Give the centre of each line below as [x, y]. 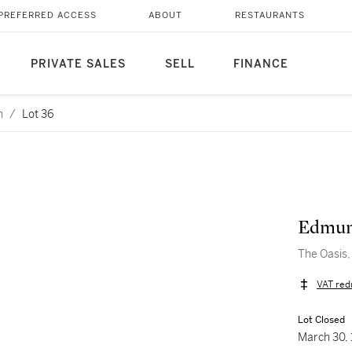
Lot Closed [321, 320]
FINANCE [260, 64]
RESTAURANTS [269, 15]
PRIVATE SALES [78, 64]
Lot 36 [38, 114]
